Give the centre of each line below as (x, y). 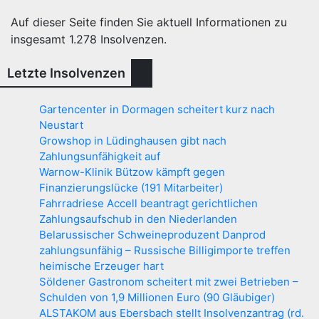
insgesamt (40, 39)
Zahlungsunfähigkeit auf (100, 156)
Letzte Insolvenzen (66, 73)
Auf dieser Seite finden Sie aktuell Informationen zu (149, 22)
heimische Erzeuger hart (101, 266)
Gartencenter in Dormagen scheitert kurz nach (157, 109)
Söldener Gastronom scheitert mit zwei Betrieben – (169, 282)
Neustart (61, 125)
